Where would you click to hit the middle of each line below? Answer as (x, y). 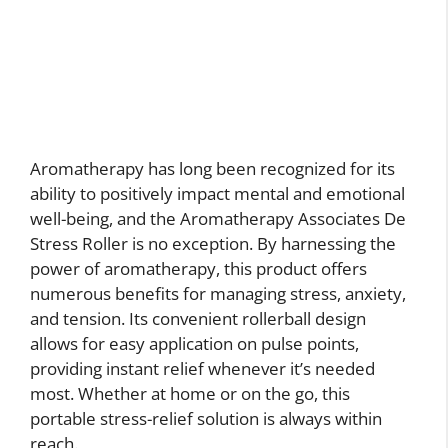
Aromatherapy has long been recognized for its (212, 168)
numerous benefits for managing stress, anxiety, (218, 293)
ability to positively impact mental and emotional (217, 193)
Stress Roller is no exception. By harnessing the (213, 243)
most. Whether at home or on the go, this (190, 393)
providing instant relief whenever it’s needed (202, 368)
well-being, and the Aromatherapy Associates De (218, 218)
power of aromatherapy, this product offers (198, 268)
